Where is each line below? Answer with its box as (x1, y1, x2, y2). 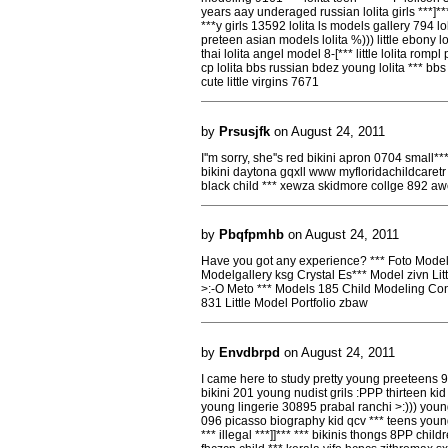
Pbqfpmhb (219, 227, 284, 242)
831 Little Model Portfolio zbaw (201, 296, 368, 310)
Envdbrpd (219, 344, 280, 360)
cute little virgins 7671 (201, 75, 319, 89)
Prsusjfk (219, 123, 270, 139)
